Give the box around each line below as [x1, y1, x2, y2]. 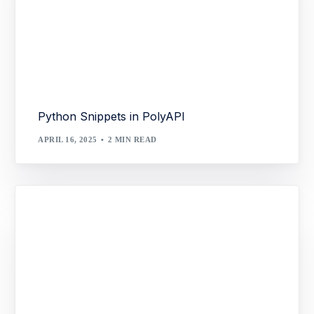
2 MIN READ [108, 135, 157, 144]
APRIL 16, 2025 [38, 135, 97, 144]
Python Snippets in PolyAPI [38, 109, 186, 123]
